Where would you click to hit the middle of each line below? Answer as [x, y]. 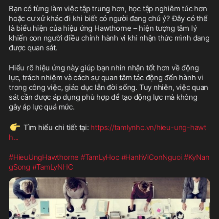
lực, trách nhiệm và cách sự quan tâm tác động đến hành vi [106, 77]
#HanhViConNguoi [152, 157]
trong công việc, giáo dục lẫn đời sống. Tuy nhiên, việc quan [109, 87]
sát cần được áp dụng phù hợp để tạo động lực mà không [103, 97]
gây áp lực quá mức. [42, 107]
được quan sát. [33, 48]
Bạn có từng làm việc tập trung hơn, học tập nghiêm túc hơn [108, 9]
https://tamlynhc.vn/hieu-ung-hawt [148, 127]
